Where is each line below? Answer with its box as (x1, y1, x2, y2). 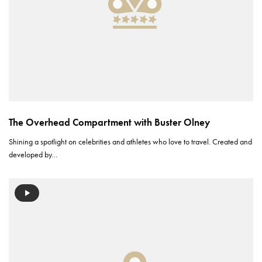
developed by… (9, 149, 58, 160)
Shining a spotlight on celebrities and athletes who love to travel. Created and (9, 136, 253, 147)
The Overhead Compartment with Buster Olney (9, 115, 210, 129)
